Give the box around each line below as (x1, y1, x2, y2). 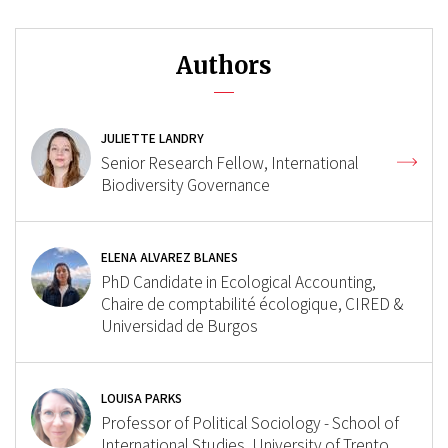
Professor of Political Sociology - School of (101, 412, 399, 434)
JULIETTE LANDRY (101, 129, 204, 147)
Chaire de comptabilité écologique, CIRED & (101, 293, 403, 315)
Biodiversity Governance (101, 174, 270, 196)
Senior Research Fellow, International (101, 152, 359, 174)
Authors (176, 51, 272, 80)
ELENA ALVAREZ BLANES (101, 248, 238, 266)
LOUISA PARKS (101, 389, 182, 407)
